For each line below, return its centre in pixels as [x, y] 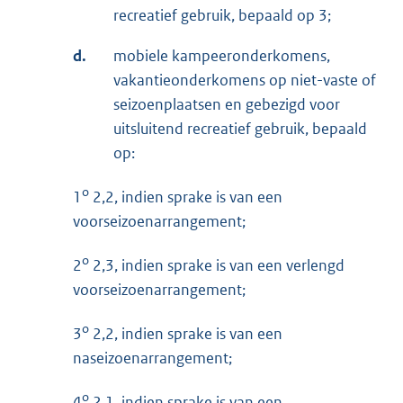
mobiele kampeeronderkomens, [222, 56]
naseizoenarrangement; [152, 358]
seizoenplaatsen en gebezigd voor [227, 105]
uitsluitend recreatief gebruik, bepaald [240, 129]
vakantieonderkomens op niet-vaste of [245, 81]
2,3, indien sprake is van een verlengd [217, 266]
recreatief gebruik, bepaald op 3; [222, 16]
